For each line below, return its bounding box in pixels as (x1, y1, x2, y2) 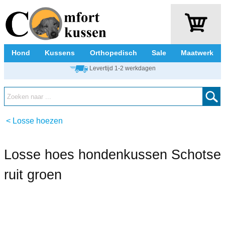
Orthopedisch (89, 49, 137, 57)
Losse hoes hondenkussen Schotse (4, 147, 221, 162)
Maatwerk (181, 49, 214, 57)
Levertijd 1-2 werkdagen (89, 65, 156, 72)
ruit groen (4, 167, 62, 182)
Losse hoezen (13, 117, 63, 125)
